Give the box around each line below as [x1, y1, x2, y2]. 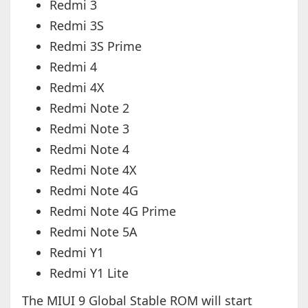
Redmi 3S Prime [49, 38, 142, 55]
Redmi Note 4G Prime [49, 203, 176, 220]
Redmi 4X [49, 79, 104, 96]
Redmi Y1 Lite [49, 265, 129, 282]
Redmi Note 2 [49, 100, 129, 117]
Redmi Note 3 [49, 120, 129, 137]
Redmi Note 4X [49, 162, 137, 179]
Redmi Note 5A [49, 223, 137, 241]
